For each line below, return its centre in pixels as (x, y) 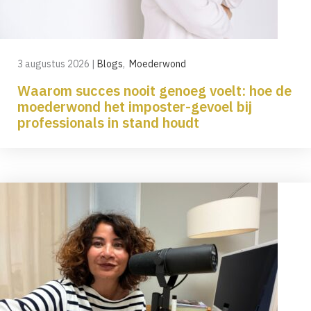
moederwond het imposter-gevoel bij (135, 106)
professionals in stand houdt (108, 122)
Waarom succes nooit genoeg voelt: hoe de (154, 90)
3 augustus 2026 (54, 64)
